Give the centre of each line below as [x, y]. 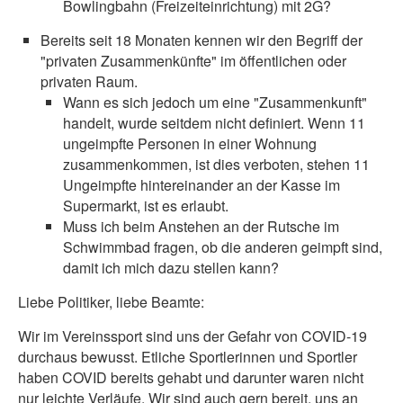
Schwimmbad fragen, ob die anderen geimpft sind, [223, 247]
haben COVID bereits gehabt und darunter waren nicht [191, 377]
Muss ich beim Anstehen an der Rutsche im [201, 226]
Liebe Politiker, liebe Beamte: [113, 302]
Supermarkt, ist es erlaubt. [148, 206]
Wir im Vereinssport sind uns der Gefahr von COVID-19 [193, 336]
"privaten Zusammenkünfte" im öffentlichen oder [193, 61]
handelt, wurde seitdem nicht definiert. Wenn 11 [214, 123]
